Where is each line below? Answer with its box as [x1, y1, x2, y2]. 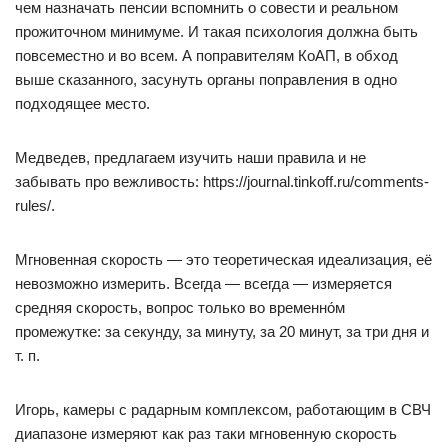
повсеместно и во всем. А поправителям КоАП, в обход [15, 46, 398, 64]
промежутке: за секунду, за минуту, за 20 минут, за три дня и [15, 322, 429, 340]
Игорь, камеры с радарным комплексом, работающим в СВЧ [15, 400, 431, 418]
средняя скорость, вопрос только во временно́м [15, 298, 345, 316]
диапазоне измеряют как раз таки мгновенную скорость [15, 424, 397, 442]
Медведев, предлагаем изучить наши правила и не [15, 148, 366, 166]
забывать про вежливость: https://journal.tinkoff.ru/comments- [15, 172, 429, 190]
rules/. [15, 196, 55, 214]
